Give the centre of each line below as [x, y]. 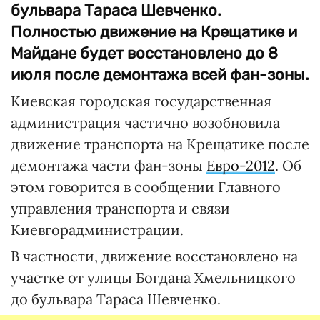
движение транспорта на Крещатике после [160, 144]
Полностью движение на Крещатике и [154, 32]
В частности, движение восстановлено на [154, 256]
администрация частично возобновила [145, 122]
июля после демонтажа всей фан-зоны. [160, 75]
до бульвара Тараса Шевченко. [116, 299]
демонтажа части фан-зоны [109, 165]
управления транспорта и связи [120, 208]
